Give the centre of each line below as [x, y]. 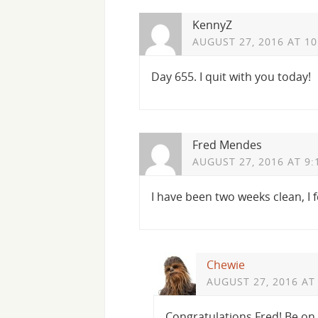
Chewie [226, 264]
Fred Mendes [227, 144]
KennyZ [212, 24]
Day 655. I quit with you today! [231, 76]
